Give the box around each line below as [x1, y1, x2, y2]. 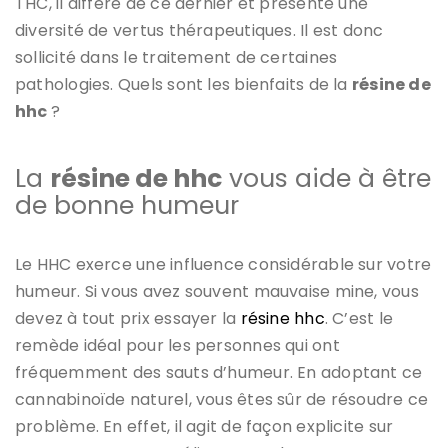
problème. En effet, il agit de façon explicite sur [15, 414, 394, 438]
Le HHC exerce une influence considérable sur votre [15, 252, 432, 276]
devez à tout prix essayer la [15, 306, 241, 330]
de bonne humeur [15, 187, 239, 223]
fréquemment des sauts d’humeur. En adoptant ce [15, 360, 423, 384]
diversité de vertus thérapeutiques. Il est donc [15, 18, 384, 42]
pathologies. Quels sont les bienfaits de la [15, 72, 352, 96]
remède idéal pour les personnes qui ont [15, 333, 340, 357]
